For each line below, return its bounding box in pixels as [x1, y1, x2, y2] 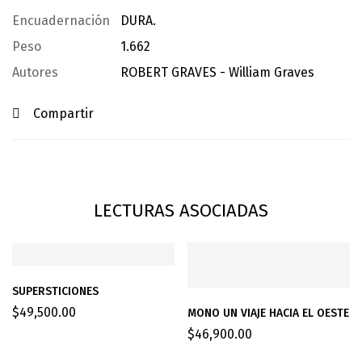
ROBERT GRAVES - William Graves [120, 64, 314, 80]
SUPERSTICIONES [12, 284, 99, 298]
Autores [12, 64, 58, 80]
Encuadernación [12, 12, 110, 28]
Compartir [33, 105, 94, 121]
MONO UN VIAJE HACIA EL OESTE [187, 305, 349, 320]
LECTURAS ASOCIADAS [94, 199, 268, 221]
